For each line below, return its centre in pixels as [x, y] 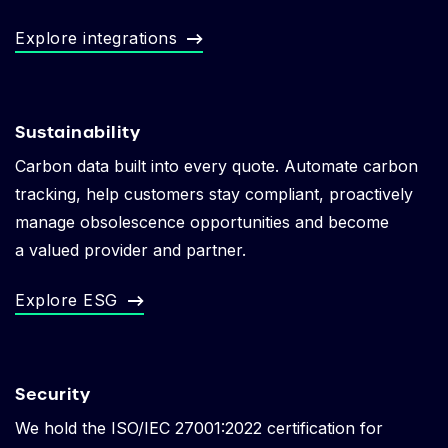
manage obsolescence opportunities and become [202, 222]
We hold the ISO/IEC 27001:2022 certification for [199, 428]
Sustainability [77, 132]
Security [52, 394]
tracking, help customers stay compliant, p [177, 194]
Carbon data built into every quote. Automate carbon [216, 166]
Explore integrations [96, 38]
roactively [376, 194]
